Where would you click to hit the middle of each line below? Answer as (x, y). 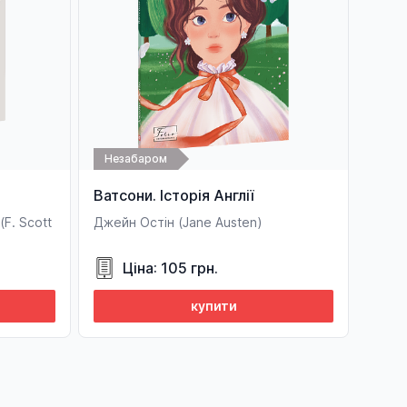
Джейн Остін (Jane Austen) (178, 222)
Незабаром (136, 159)
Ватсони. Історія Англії (174, 195)
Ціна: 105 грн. (170, 268)
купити (213, 306)
